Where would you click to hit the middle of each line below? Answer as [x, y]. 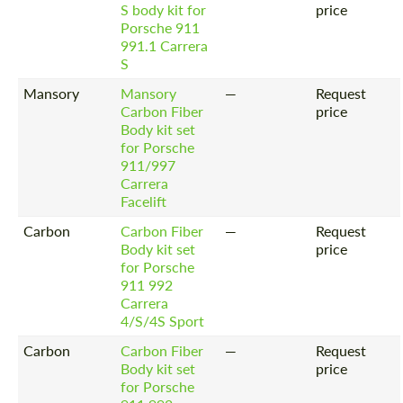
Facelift [144, 201]
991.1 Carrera [165, 45]
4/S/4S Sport [163, 320]
